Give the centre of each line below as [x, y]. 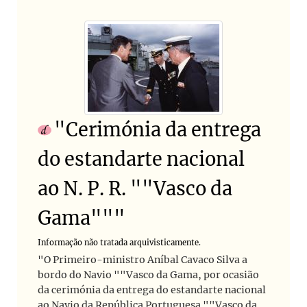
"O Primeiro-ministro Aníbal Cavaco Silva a [143, 260]
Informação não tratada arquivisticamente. [119, 243]
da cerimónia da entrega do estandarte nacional [152, 290]
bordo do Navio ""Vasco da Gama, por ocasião [148, 275]
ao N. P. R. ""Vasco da [135, 189]
